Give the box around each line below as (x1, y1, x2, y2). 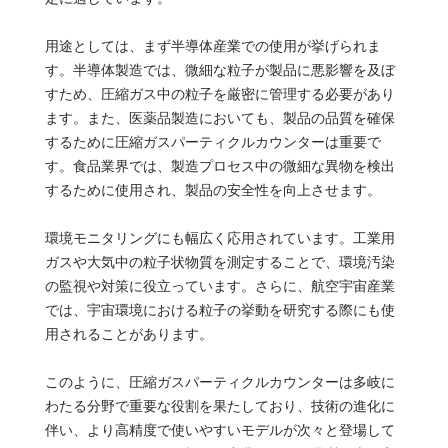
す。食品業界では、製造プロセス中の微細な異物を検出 (44, 157, 395, 174)
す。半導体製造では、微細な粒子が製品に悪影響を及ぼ (44, 61, 395, 78)
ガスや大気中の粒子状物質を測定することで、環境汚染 (44, 253, 395, 270)
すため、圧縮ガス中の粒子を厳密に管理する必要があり (44, 85, 395, 102)
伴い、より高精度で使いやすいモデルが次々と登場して (44, 421, 395, 438)
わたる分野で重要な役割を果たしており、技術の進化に (44, 397, 395, 414)
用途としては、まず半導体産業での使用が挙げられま (44, 37, 381, 54)
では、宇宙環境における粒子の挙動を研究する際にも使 (44, 301, 395, 318)
